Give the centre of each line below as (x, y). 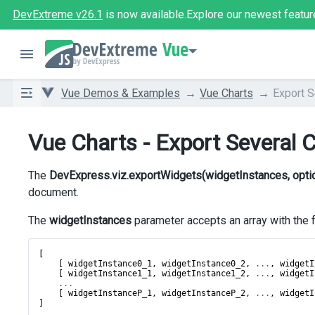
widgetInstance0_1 (110, 264)
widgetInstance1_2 (204, 274)
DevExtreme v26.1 (58, 14)
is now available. (144, 14)
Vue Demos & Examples (121, 93)
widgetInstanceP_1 (110, 293)
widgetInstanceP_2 (204, 293)
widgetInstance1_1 (110, 274)
